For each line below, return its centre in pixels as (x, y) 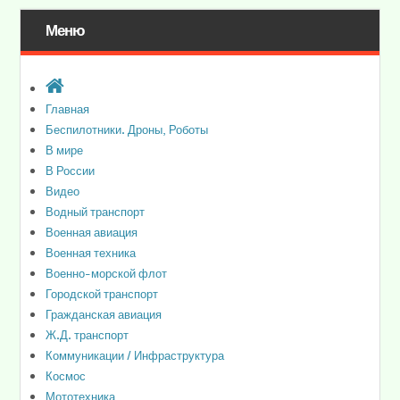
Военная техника (91, 252)
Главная (68, 108)
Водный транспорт (96, 211)
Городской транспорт (102, 293)
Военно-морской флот (107, 273)
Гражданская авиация (104, 314)
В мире (65, 150)
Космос (66, 375)
